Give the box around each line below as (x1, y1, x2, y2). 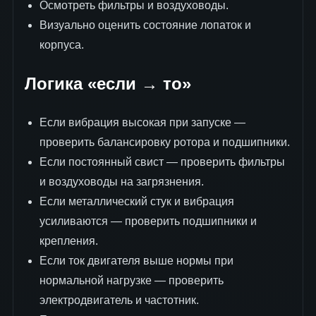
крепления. (39, 234, 98, 247)
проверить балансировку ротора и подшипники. (39, 135, 290, 148)
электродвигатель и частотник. (39, 293, 199, 306)
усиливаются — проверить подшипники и (39, 214, 257, 227)
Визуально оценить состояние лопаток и (39, 18, 251, 31)
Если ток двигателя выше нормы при (39, 254, 233, 267)
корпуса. (39, 38, 84, 51)
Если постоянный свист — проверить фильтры (39, 155, 285, 168)
